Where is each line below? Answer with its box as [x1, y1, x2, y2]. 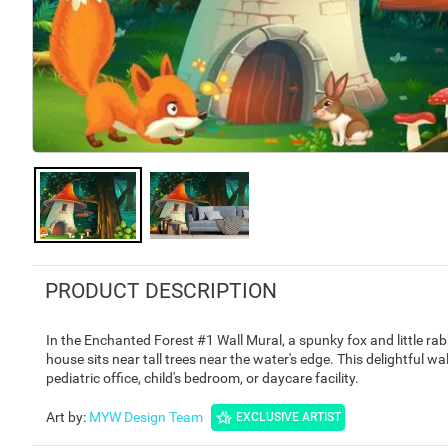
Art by [46, 408, 83, 425]
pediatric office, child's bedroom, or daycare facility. [46, 369, 359, 386]
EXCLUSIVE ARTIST [236, 410, 341, 425]
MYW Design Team [89, 408, 203, 425]
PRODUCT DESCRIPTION [44, 278, 277, 303]
